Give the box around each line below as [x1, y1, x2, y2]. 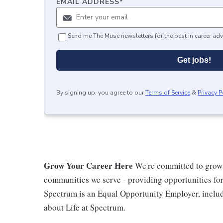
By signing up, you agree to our [56, 89, 144, 97]
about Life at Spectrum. [44, 202, 125, 213]
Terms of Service [145, 89, 190, 97]
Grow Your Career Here [44, 159, 135, 172]
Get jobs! [177, 56, 211, 64]
